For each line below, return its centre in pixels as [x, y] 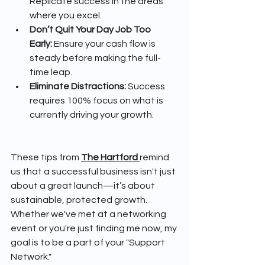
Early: [41, 44]
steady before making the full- [95, 58]
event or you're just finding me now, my [95, 229]
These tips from [46, 158]
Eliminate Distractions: [78, 87]
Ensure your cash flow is [105, 44]
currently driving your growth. [92, 115]
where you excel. [66, 16]
